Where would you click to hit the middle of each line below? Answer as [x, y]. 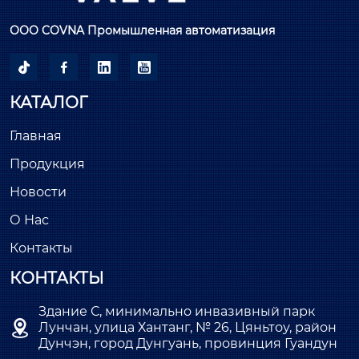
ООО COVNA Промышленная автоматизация [142, 31]
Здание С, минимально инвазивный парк [177, 312]
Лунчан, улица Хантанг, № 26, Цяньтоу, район [188, 328]
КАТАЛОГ [48, 103]
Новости [38, 192]
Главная [36, 136]
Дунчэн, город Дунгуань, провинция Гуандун [188, 344]
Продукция [47, 164]
